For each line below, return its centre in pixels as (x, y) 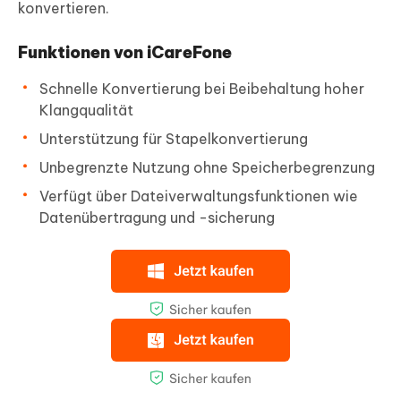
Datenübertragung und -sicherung (157, 218)
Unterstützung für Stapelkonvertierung (174, 139)
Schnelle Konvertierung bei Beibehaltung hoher (202, 89)
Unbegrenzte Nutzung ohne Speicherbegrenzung (207, 168)
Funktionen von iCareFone (125, 53)
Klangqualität (86, 111)
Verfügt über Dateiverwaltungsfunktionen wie (199, 196)
